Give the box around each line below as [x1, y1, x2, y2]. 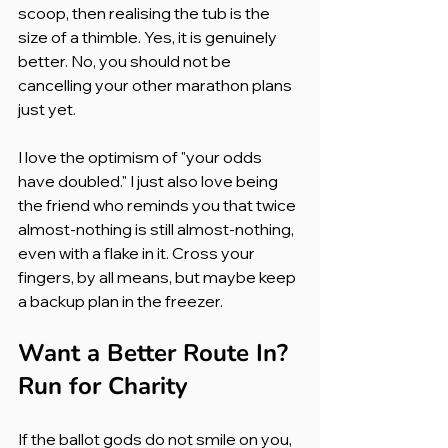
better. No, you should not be [18, 50, 234, 71]
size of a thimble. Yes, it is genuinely [18, 26, 280, 47]
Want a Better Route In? [18, 336, 295, 369]
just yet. [18, 98, 76, 119]
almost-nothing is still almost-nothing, [18, 218, 297, 239]
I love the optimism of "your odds [18, 146, 265, 167]
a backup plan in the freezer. [18, 290, 223, 311]
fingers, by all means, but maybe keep [18, 266, 299, 287]
